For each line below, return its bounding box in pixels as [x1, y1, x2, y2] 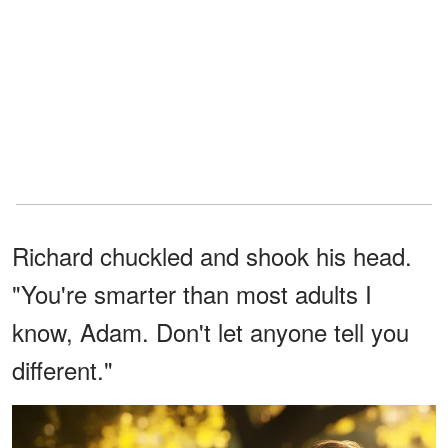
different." [12, 351, 113, 387]
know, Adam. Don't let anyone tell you [12, 313, 409, 349]
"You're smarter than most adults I [12, 275, 372, 311]
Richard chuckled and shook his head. [12, 237, 412, 273]
